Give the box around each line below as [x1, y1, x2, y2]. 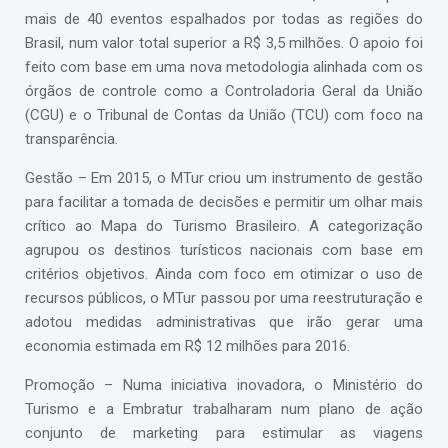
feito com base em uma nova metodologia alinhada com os [25, 58, 423, 76]
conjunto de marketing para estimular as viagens [25, 424, 423, 442]
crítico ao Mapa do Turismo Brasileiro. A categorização [25, 217, 423, 235]
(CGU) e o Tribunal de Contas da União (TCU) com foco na [25, 106, 423, 124]
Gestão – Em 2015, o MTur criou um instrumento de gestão [25, 169, 423, 187]
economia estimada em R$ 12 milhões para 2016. [25, 337, 350, 355]
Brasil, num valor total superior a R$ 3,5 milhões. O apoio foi [25, 34, 423, 52]
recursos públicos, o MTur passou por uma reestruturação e [25, 289, 423, 307]
